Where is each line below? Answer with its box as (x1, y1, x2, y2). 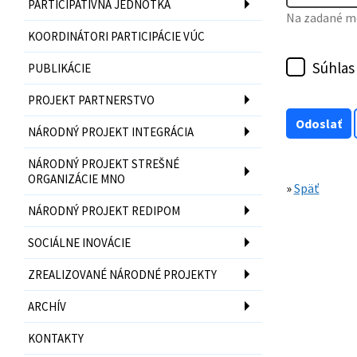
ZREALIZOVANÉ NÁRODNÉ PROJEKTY (28, 266, 217, 282)
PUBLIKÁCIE (28, 60, 91, 76)
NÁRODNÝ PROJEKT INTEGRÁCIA (28, 124, 194, 139)
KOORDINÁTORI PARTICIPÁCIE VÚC (28, 28, 205, 44)
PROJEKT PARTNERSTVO (28, 92, 155, 108)
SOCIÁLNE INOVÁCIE (28, 234, 131, 250)
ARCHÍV (28, 298, 66, 314)
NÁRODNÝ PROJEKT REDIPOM (28, 202, 180, 218)
